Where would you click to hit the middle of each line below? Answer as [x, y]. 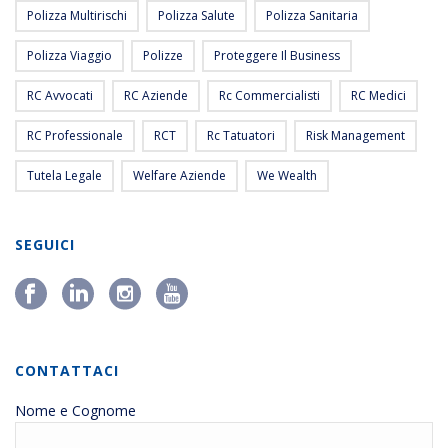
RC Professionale [75, 136]
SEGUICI [45, 245]
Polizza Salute [196, 16]
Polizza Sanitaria [312, 16]
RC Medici [378, 96]
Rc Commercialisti [269, 96]
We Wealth [287, 176]
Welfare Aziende [179, 176]
